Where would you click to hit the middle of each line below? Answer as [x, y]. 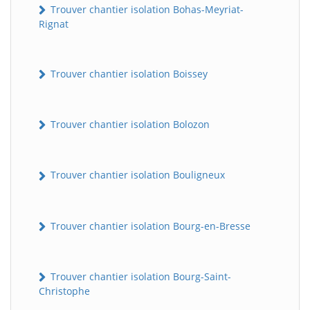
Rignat [54, 24]
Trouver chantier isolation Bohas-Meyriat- [146, 9]
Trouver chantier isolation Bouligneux [136, 175]
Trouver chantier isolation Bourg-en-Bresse [149, 226]
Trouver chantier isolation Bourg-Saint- [139, 276]
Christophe [64, 291]
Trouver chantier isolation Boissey [128, 73]
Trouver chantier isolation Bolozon [129, 125]
